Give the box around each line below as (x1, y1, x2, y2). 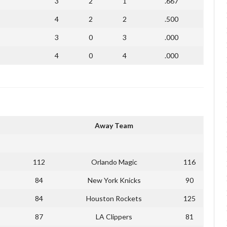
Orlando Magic (91, 157, 137, 166)
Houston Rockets (86, 194, 142, 203)
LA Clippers (96, 212, 132, 221)
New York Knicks (87, 175, 141, 184)
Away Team (95, 121, 133, 130)
